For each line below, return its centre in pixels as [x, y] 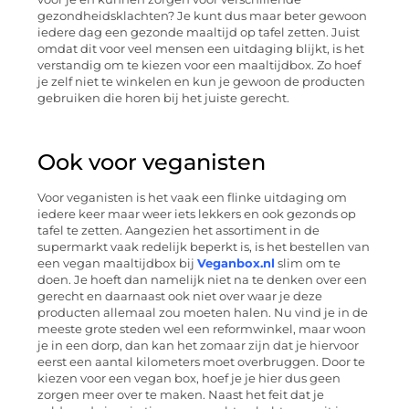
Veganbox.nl [236, 263]
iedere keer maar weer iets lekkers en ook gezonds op [197, 214]
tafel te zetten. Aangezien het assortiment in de [178, 230]
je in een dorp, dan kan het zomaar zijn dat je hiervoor [198, 345]
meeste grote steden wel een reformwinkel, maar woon [202, 329]
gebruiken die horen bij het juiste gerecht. [163, 99]
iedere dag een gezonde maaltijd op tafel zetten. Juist [199, 33]
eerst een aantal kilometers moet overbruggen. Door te [201, 362]
